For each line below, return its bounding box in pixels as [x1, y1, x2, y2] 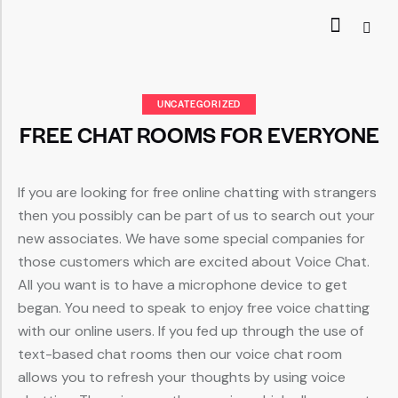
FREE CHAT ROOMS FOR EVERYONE [19, 119, 379, 150]
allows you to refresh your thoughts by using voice [18, 368, 346, 387]
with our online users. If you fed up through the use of [18, 322, 363, 341]
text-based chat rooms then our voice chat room [18, 345, 342, 364]
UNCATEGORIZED [156, 97, 242, 111]
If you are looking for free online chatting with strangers [18, 183, 377, 203]
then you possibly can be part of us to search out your [18, 206, 375, 226]
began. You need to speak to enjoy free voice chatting [18, 298, 370, 318]
